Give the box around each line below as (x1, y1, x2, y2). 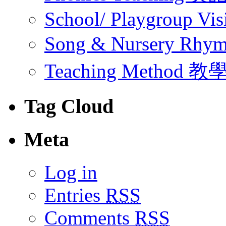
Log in (44, 161, 97, 183)
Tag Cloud (24, 95, 114, 118)
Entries (44, 184, 105, 206)
